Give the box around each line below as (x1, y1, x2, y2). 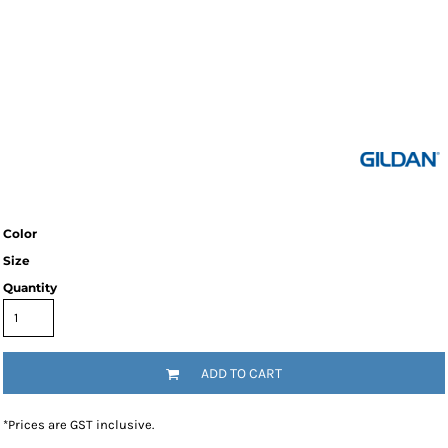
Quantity (3, 280, 57, 295)
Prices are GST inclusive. (8, 417, 154, 432)
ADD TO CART (201, 365, 282, 383)
